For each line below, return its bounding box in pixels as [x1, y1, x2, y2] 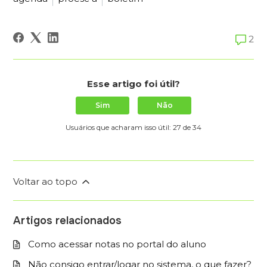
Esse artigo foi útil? [87, 77, 180, 89]
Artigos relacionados [13, 213, 122, 227]
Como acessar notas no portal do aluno [28, 238, 207, 250]
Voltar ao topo [13, 175, 80, 187]
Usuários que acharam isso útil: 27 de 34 [66, 122, 201, 132]
